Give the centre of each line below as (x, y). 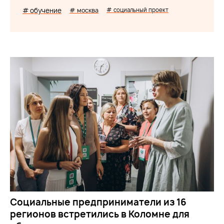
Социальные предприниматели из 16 (98, 202)
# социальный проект (137, 10)
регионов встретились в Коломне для (100, 214)
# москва (84, 10)
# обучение (42, 10)
